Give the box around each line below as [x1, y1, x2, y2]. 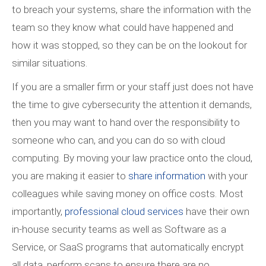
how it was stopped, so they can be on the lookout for [12, 39, 247, 52]
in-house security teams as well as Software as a [12, 223, 226, 236]
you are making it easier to [12, 170, 128, 182]
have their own [183, 205, 249, 218]
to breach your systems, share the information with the [12, 4, 251, 16]
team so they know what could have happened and [12, 21, 233, 34]
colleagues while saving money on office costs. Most [12, 188, 243, 200]
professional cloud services [65, 205, 183, 218]
